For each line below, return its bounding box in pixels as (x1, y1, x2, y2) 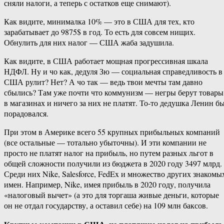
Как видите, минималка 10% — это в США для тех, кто (4, 16, 194, 27)
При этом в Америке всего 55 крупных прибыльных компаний (4, 126, 220, 137)
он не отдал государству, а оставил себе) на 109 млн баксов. (4, 200, 208, 211)
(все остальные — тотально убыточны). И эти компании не (4, 137, 206, 148)
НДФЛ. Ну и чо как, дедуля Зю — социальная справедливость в (4, 66, 222, 77)
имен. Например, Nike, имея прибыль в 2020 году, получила (4, 179, 210, 190)
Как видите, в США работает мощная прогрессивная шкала (4, 55, 208, 66)
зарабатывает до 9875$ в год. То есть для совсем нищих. (4, 26, 195, 37)
